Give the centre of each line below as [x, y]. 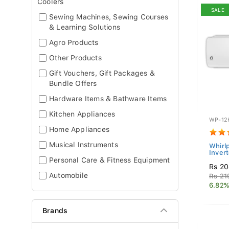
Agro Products [74, 42]
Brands [55, 211]
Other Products [75, 58]
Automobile [68, 175]
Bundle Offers [73, 83]
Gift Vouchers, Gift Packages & [102, 73]
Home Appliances [79, 129]
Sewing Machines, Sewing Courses [109, 17]
